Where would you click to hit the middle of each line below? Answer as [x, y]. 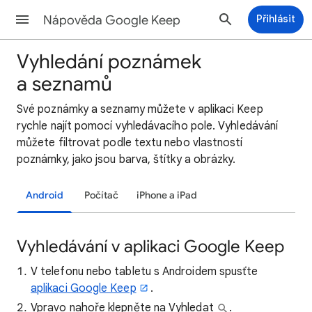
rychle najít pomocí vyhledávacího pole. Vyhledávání [148, 126]
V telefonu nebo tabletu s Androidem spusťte [145, 272]
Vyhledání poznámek [109, 62]
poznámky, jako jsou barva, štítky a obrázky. [126, 159]
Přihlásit [276, 19]
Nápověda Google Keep [112, 20]
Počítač [101, 195]
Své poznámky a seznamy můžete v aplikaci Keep [140, 109]
